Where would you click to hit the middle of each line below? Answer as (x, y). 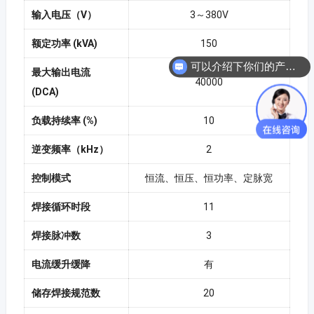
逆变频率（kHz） (70, 149)
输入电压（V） (64, 14)
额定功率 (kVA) (64, 43)
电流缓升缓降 (61, 264)
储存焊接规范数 (66, 293)
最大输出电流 (62, 72)
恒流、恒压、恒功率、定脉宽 (209, 178)
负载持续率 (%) (64, 120)
